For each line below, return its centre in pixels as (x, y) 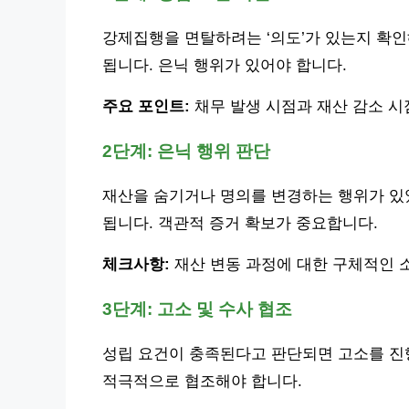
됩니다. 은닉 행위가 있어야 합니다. (225, 65)
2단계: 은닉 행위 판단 (186, 151)
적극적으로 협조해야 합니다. (202, 381)
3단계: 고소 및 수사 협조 (197, 309)
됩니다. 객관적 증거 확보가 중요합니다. (240, 223)
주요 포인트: (146, 106)
